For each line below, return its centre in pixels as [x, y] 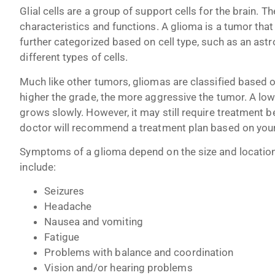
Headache [68, 207]
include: [38, 167]
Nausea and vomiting [94, 222]
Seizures [64, 191]
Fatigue [62, 237]
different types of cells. [74, 57]
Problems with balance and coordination [139, 253]
